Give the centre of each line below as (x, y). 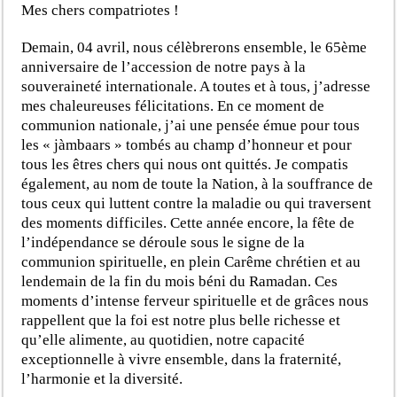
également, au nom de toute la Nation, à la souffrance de (198, 183)
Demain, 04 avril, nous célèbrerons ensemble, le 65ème (195, 47)
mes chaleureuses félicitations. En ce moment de (173, 105)
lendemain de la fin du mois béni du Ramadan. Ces (180, 281)
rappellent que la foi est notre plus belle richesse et (181, 320)
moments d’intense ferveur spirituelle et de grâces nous (195, 300)
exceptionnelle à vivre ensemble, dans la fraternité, (182, 359)
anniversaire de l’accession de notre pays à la (164, 66)
